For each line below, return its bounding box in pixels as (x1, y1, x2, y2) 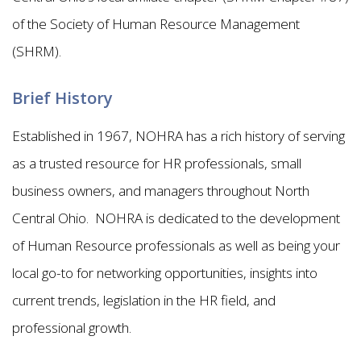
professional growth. (12, 317, 135, 337)
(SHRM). (12, 41, 68, 60)
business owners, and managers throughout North (12, 180, 309, 200)
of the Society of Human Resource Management (12, 14, 300, 33)
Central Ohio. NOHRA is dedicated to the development (12, 208, 340, 227)
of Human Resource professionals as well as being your (12, 235, 340, 255)
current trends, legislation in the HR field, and (12, 290, 276, 309)
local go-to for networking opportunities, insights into (12, 263, 317, 282)
